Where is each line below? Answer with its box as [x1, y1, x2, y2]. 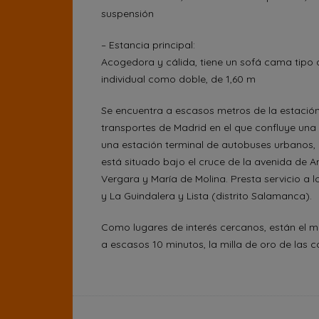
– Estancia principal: [101, 38, 195, 51]
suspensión [101, 7, 154, 20]
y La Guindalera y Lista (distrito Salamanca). [101, 189, 312, 202]
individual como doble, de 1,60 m [101, 73, 256, 85]
